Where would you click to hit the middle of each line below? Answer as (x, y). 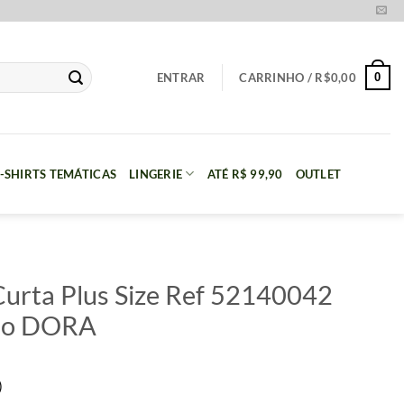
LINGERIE (156, 174)
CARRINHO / (277, 78)
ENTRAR (181, 78)
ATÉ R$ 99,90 (245, 174)
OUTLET (318, 174)
